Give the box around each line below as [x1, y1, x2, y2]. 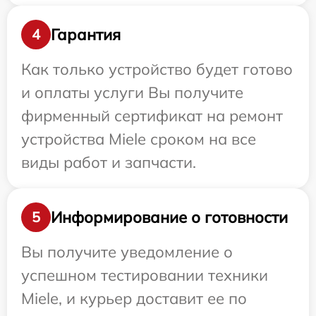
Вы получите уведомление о [21, 242, 233, 262]
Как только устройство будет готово [21, 59, 293, 79]
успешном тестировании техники [21, 265, 268, 285]
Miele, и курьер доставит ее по [21, 288, 247, 308]
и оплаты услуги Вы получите [21, 83, 243, 102]
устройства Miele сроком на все [21, 129, 256, 149]
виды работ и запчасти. [21, 152, 196, 172]
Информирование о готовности [51, 207, 288, 227]
